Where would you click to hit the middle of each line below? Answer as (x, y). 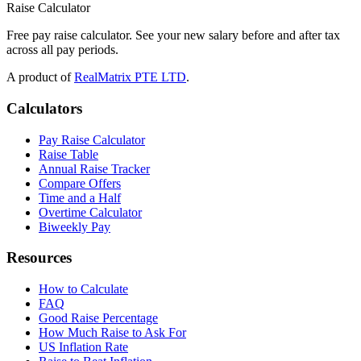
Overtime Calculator (90, 212)
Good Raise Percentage (98, 317)
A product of (39, 77)
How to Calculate (83, 288)
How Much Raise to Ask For (112, 332)
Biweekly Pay (75, 226)
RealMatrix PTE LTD (130, 77)
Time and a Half (80, 197)
